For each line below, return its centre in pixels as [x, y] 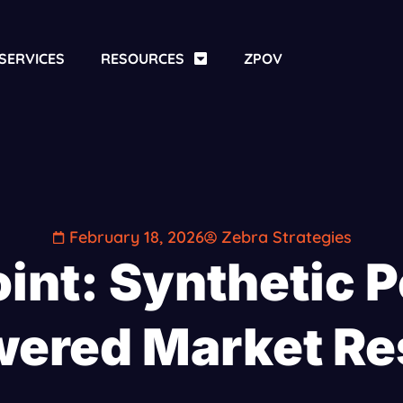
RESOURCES [142, 58]
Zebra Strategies [286, 237]
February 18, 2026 [136, 237]
